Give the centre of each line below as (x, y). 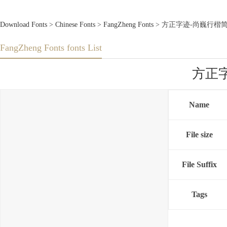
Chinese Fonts (75, 25)
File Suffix (199, 165)
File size (199, 135)
